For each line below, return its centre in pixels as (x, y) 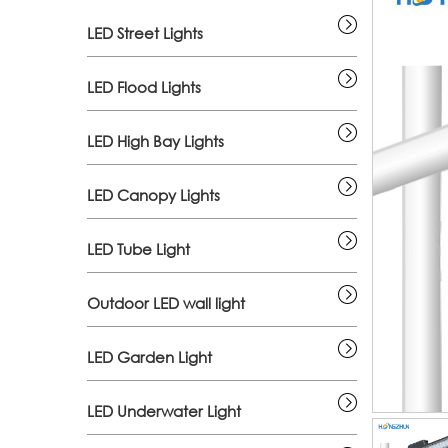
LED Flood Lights (144, 87)
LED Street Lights (145, 33)
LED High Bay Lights (155, 141)
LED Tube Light (138, 249)
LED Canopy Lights (153, 195)
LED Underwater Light (164, 411)
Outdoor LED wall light (166, 303)
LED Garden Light (149, 357)
